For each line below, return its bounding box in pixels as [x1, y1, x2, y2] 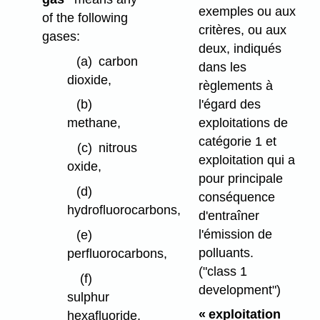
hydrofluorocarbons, [66, 203, 181, 218]
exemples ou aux [198, 4, 296, 19]
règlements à [198, 78, 273, 93]
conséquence [198, 189, 275, 204]
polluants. [198, 245, 254, 260]
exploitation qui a [198, 152, 295, 167]
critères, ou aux [198, 22, 286, 37]
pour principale [198, 171, 283, 186]
